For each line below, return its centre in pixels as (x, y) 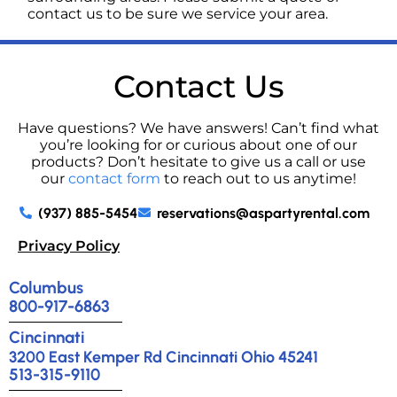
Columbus (46, 287)
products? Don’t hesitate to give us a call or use (198, 161)
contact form (114, 178)
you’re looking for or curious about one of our (198, 144)
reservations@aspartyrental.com (263, 213)
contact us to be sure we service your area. (178, 13)
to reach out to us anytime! (258, 178)
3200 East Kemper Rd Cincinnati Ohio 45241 (163, 357)
